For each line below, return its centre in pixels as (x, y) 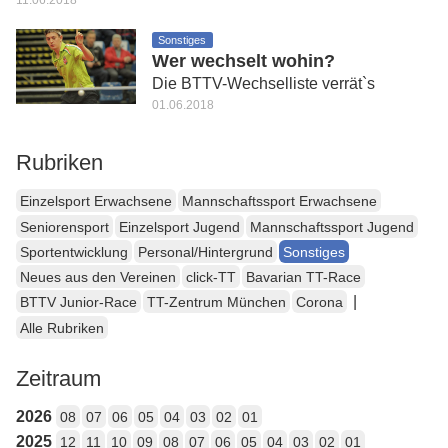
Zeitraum (58, 378)
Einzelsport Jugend (179, 226)
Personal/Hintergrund (205, 251)
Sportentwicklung (74, 251)
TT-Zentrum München (216, 302)
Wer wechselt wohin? (243, 61)
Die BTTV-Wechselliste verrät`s (263, 83)
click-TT (211, 277)
